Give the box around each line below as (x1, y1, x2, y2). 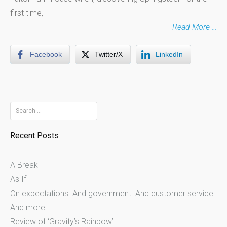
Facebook (30, 50, 62, 58)
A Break (10, 160, 38, 170)
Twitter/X (95, 50, 123, 58)
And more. (10, 203, 47, 213)
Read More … (172, 22, 217, 32)
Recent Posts (10, 131, 59, 141)
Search (10, 103, 35, 113)
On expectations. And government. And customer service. (10, 188, 215, 199)
